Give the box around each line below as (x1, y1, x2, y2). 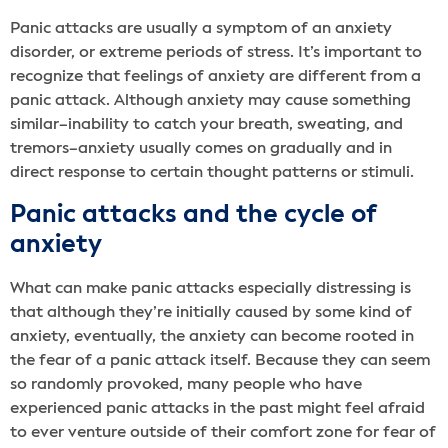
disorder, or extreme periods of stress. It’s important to (10, 44, 422, 61)
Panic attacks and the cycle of (10, 202, 376, 228)
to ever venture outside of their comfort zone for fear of (10, 424, 436, 441)
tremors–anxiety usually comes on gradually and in (10, 140, 392, 157)
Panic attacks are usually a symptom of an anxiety (10, 20, 392, 37)
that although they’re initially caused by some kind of (10, 304, 412, 321)
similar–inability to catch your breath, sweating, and (10, 116, 403, 133)
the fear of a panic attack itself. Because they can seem (10, 352, 430, 369)
